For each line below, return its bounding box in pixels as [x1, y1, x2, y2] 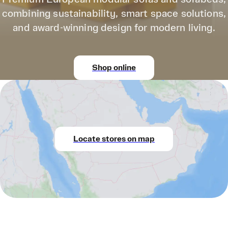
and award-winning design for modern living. [13, 23, 215, 33]
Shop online [92, 64, 136, 72]
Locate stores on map [73, 135, 155, 143]
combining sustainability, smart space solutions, [2, 9, 226, 19]
